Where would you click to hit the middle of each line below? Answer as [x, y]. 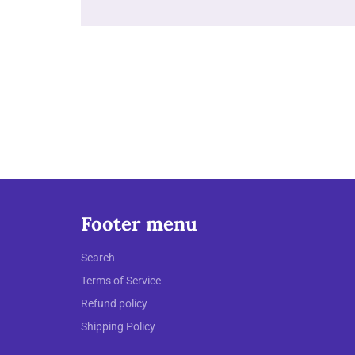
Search [98, 258]
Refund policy [114, 304]
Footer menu [139, 223]
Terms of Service [121, 281]
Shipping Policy [118, 327]
